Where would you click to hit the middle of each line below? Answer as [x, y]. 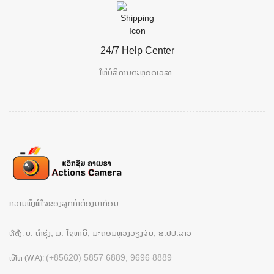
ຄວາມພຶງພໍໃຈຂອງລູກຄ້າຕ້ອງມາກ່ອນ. [65, 202]
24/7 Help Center [137, 50]
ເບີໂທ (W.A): [28, 257]
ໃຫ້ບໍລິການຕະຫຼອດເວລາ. [137, 72]
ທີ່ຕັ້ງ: [17, 233]
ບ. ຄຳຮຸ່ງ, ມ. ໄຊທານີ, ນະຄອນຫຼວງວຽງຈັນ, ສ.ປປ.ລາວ [109, 232]
